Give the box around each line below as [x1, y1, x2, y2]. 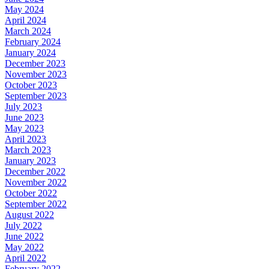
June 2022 [5, 231, 44, 241]
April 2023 [5, 133, 46, 144]
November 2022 [5, 177, 67, 187]
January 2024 [5, 47, 56, 58]
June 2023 [5, 112, 44, 122]
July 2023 [5, 101, 42, 112]
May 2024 [5, 4, 44, 14]
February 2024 [5, 36, 61, 47]
